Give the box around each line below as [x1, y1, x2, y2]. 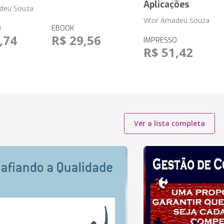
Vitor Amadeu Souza [143, 15, 209, 25]
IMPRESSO [143, 35, 177, 45]
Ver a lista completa [133, 118, 205, 128]
